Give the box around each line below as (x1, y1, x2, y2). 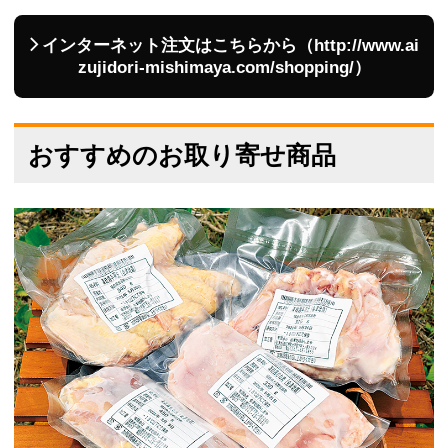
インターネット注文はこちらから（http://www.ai (41, 35, 419, 55)
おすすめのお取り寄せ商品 (28, 140, 336, 169)
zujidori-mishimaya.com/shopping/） (77, 57, 371, 77)
